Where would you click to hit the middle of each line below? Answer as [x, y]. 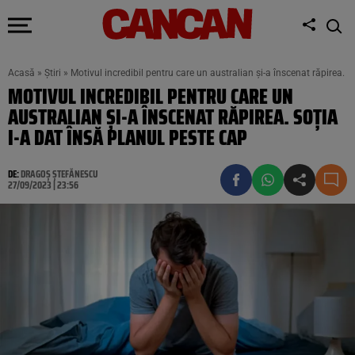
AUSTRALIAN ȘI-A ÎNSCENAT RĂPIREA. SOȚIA [173, 117]
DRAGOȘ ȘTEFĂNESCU [59, 174]
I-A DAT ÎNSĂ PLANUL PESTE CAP [128, 137]
